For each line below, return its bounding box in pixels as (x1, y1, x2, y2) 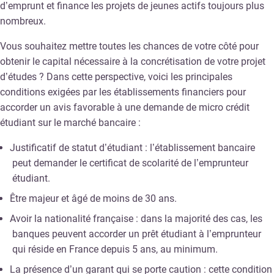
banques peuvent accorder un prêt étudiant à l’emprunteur (12, 228, 261, 240)
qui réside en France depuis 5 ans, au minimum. (12, 243, 218, 256)
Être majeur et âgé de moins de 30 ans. (10, 193, 177, 205)
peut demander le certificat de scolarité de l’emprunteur (12, 157, 248, 169)
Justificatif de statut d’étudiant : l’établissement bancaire (10, 142, 255, 154)
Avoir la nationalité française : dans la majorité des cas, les (10, 213, 262, 225)
